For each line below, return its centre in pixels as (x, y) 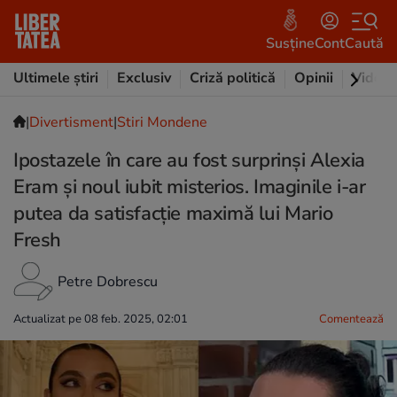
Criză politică (233, 78)
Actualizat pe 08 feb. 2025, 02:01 (101, 319)
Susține (290, 43)
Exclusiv (144, 78)
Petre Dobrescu (108, 282)
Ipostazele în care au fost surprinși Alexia (189, 160)
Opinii (314, 78)
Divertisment (71, 122)
